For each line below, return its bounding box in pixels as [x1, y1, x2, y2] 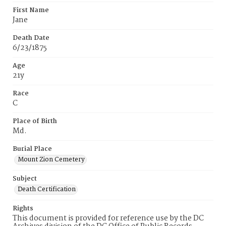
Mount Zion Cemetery [18, 154, 85, 165]
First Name [13, 5, 49, 16]
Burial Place [13, 144, 52, 154]
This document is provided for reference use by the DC [13, 212, 204, 224]
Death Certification [18, 184, 76, 195]
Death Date [13, 33, 49, 43]
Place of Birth [13, 116, 57, 127]
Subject [13, 174, 37, 184]
